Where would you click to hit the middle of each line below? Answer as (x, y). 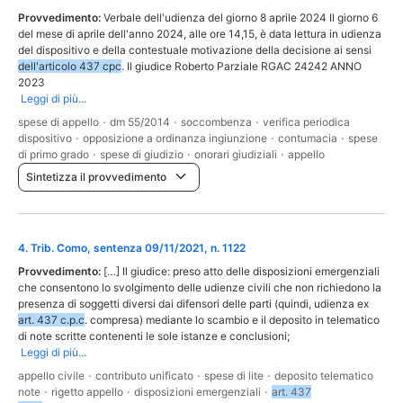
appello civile (51, 375)
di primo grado (54, 155)
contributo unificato (144, 375)
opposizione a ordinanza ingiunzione (175, 139)
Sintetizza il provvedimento (96, 177)
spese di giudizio (142, 155)
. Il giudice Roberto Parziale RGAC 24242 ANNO (242, 67)
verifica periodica (306, 122)
